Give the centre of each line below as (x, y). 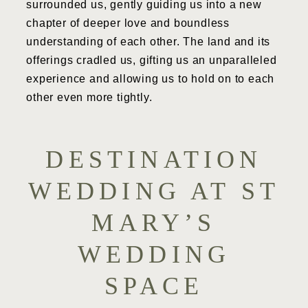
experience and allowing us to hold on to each (151, 78)
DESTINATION (154, 159)
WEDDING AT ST (154, 191)
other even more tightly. (89, 97)
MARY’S (154, 222)
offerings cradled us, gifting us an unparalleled (152, 60)
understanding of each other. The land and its (148, 41)
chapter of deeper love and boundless (128, 23)
